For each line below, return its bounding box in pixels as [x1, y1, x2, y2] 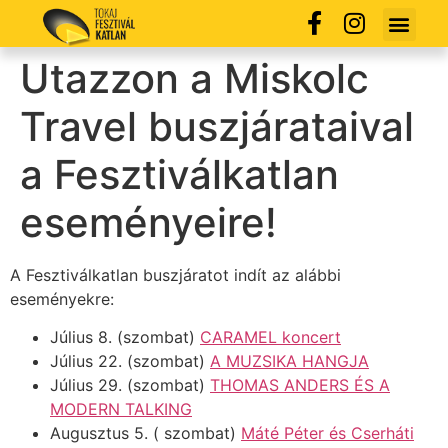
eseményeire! [20, 197, 277, 247]
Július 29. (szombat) [50, 374, 210, 395]
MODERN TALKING [50, 398, 192, 419]
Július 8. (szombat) [50, 326, 200, 347]
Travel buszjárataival [20, 101, 414, 151]
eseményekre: [10, 288, 114, 309]
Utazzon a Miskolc [20, 53, 369, 103]
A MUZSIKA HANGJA [210, 350, 369, 371]
